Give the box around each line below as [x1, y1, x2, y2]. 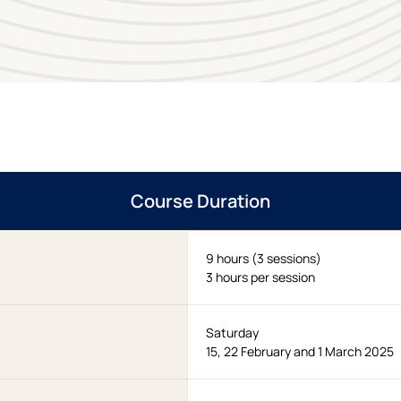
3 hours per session [205, 269, 315, 286]
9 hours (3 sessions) [205, 250, 321, 268]
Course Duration [131, 189, 270, 214]
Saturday [205, 324, 259, 342]
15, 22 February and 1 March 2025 [205, 343, 394, 361]
